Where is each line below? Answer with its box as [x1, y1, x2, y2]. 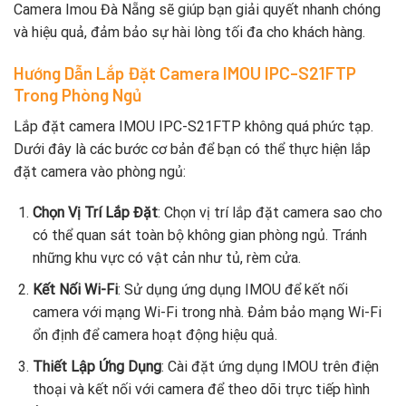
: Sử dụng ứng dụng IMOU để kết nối [117, 280, 348, 298]
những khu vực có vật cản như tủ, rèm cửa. [32, 249, 301, 267]
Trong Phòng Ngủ [14, 83, 141, 105]
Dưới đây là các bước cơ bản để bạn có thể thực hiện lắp [14, 140, 371, 158]
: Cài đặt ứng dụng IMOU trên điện [160, 357, 379, 375]
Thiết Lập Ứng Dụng [32, 357, 161, 375]
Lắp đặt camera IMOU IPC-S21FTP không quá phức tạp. [14, 117, 373, 135]
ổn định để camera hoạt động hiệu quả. [32, 325, 277, 343]
